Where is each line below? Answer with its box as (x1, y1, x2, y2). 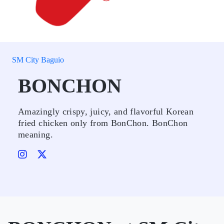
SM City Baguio (12, 55, 64, 64)
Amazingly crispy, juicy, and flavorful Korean (18, 106, 194, 116)
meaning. (18, 129, 53, 139)
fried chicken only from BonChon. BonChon (18, 118, 188, 128)
